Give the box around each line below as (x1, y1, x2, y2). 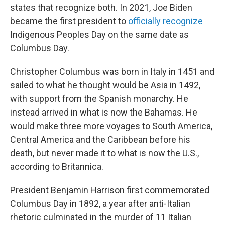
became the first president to (10, 16, 128, 26)
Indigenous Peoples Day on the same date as (10, 29, 189, 40)
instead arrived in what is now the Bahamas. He (10, 107, 197, 118)
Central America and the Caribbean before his (10, 134, 190, 145)
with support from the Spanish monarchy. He (10, 93, 188, 104)
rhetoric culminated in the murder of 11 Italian (10, 212, 191, 222)
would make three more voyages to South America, (10, 121, 212, 131)
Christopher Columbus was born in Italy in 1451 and (10, 66, 214, 77)
